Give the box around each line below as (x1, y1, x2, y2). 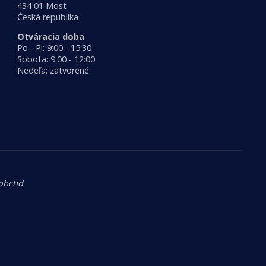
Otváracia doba (17, 31, 84, 43)
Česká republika (17, 11, 78, 23)
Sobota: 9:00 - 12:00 (17, 53, 95, 65)
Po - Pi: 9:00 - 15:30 (17, 42, 91, 54)
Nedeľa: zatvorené (17, 65, 89, 77)
